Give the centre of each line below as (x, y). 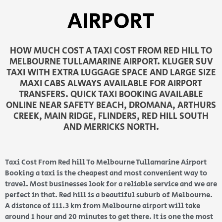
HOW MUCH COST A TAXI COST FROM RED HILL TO (111, 51)
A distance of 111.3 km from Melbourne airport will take (103, 206)
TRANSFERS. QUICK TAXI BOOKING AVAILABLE (111, 95)
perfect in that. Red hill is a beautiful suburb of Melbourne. (109, 195)
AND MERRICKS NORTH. (111, 128)
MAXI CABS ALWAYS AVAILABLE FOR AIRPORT (111, 84)
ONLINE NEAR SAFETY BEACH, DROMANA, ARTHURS (111, 106)
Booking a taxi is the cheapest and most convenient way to (106, 173)
